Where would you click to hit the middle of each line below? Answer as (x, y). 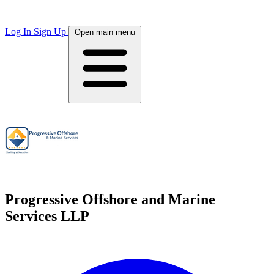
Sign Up (51, 31)
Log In (19, 31)
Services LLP (47, 216)
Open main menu (105, 32)
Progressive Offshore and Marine (110, 199)
